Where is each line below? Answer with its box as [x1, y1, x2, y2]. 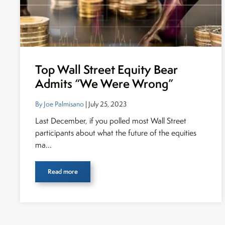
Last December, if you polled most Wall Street [35, 116, 186, 126]
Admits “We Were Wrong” [35, 75, 173, 92]
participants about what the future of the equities [35, 128, 196, 138]
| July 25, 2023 [84, 99, 127, 108]
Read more [48, 167, 78, 176]
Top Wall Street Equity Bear [35, 61, 178, 78]
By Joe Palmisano [35, 99, 84, 108]
